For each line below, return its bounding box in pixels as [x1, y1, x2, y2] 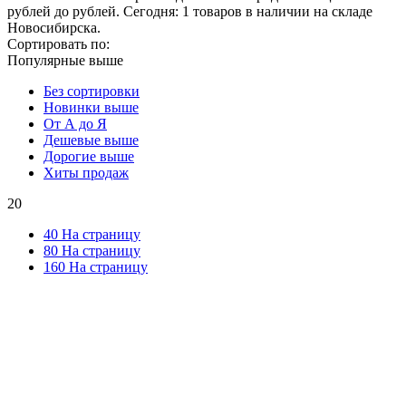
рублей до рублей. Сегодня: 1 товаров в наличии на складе [7, 3, 372, 19]
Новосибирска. [7, 19, 101, 35]
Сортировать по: [7, 35, 110, 52]
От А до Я [43, 115, 107, 131]
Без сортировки [43, 82, 140, 99]
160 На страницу [43, 258, 148, 275]
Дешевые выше [43, 131, 139, 148]
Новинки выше [43, 99, 139, 115]
